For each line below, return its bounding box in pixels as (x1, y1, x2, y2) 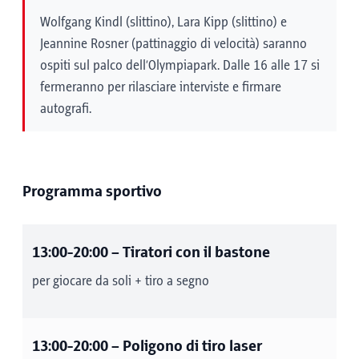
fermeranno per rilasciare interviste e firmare (40, 80, 281, 95)
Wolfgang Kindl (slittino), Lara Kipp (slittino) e (40, 15, 287, 30)
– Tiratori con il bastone (108, 244, 270, 261)
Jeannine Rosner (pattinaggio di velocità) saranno (40, 37, 307, 51)
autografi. (40, 102, 91, 116)
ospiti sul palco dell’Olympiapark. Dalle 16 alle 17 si (40, 58, 320, 73)
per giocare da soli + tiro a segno (32, 274, 209, 288)
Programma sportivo (22, 184, 162, 200)
